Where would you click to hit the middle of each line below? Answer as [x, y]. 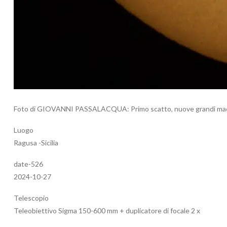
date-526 [28, 164]
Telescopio [31, 198]
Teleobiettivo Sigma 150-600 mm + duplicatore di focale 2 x [107, 211]
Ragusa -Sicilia [36, 143]
